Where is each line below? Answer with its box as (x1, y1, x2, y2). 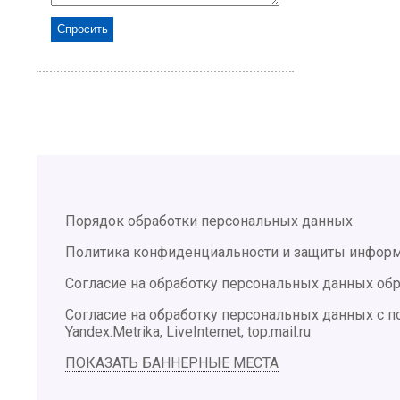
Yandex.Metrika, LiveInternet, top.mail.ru (65, 322, 311, 340)
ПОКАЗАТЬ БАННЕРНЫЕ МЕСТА (65, 354, 279, 371)
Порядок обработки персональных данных (65, 212, 353, 229)
